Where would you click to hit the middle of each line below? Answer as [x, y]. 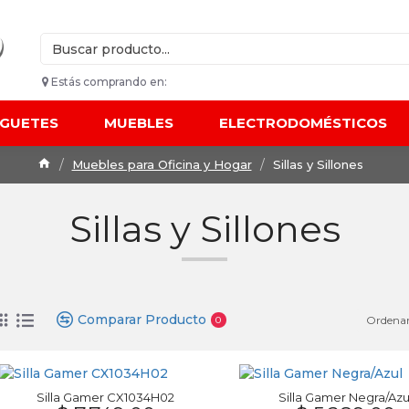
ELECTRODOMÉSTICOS [303, 123]
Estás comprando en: [108, 82]
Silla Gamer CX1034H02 [106, 397]
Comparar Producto [142, 320]
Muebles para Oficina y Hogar [162, 164]
